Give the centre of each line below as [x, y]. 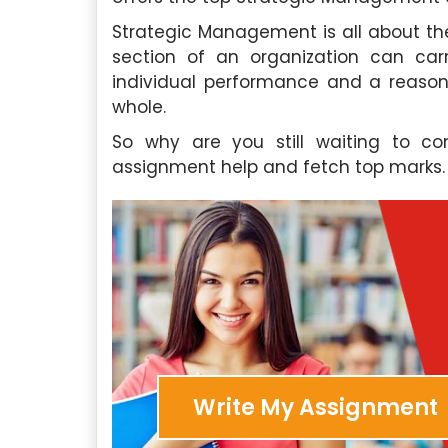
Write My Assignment [315, 407]
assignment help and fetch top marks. [278, 167]
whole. [139, 107]
